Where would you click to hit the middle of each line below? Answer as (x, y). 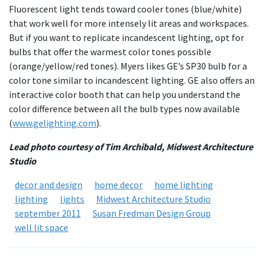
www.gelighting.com (54, 123)
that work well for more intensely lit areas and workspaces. (129, 23)
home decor (118, 185)
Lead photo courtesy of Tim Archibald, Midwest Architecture (131, 147)
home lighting (184, 185)
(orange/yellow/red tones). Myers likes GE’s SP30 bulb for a (128, 66)
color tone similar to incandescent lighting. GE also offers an (132, 80)
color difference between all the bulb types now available (124, 109)
